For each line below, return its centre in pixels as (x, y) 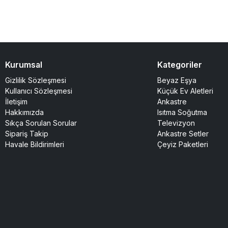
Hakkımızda (24, 112)
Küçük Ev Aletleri (185, 91)
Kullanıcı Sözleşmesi (39, 91)
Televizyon (176, 123)
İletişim (16, 101)
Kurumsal (24, 64)
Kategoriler (179, 64)
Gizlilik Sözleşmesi (36, 80)
